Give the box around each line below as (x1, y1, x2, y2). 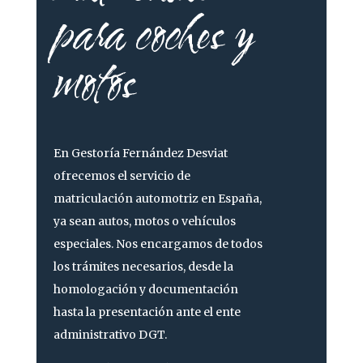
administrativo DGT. (53, 327, 167, 342)
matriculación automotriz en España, (53, 190, 262, 206)
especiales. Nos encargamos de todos (53, 236, 263, 251)
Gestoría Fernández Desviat (70, 145, 228, 160)
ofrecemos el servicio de (53, 168, 190, 183)
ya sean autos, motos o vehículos (53, 213, 236, 228)
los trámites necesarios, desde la (53, 258, 233, 274)
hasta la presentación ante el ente (53, 304, 241, 319)
